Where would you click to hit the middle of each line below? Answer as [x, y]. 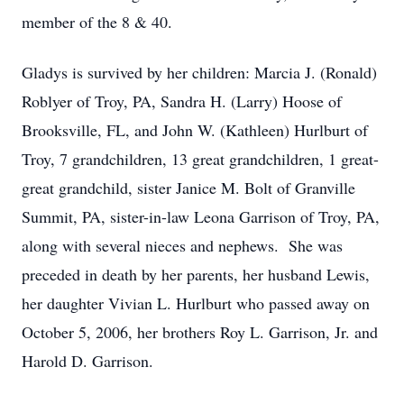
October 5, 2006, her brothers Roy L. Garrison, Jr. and [200, 332]
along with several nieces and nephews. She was [182, 245]
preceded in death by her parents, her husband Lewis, [196, 274]
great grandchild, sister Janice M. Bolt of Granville [188, 188]
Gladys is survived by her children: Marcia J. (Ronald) [199, 72]
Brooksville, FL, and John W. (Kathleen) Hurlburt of [195, 130]
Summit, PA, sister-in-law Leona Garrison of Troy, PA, [201, 216]
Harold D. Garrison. [87, 361]
